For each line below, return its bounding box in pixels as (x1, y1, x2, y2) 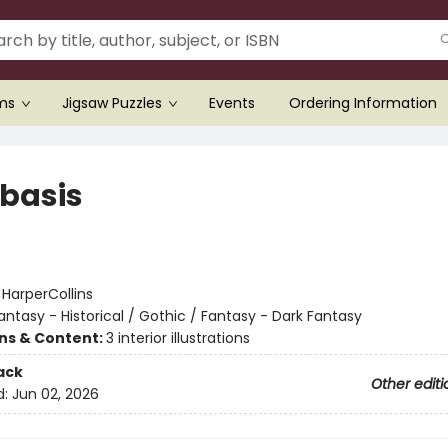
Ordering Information (289, 93, 437, 113)
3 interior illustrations (105, 328, 250, 348)
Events (209, 93, 255, 113)
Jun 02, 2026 (11, 384, 99, 405)
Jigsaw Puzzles (62, 93, 162, 113)
